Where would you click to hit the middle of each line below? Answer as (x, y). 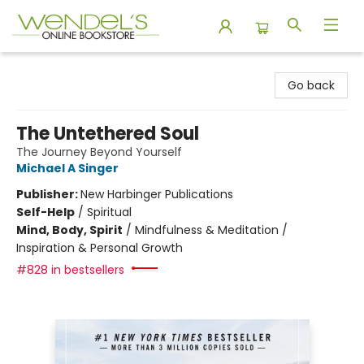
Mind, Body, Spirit (69, 230)
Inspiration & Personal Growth (100, 248)
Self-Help (45, 212)
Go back (311, 85)
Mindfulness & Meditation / (211, 230)
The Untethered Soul (108, 134)
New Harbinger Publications (157, 194)
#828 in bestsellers (70, 270)
